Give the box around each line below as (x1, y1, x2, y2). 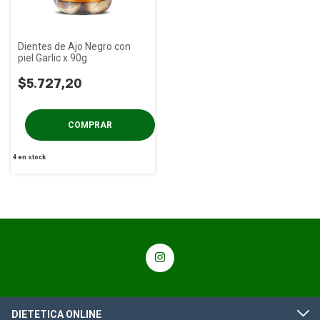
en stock (16, 153, 46, 161)
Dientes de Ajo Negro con (18, 40, 131, 52)
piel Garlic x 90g (18, 51, 87, 64)
